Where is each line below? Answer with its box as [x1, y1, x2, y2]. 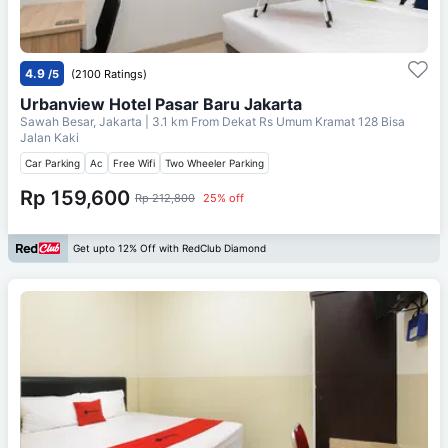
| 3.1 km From [145, 113, 219, 129]
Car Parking [25, 156, 80, 169]
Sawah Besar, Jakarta [20, 113, 145, 129]
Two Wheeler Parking [165, 156, 264, 169]
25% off [203, 190, 244, 205]
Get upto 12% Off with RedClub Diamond [73, 242, 266, 255]
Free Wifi [113, 156, 155, 169]
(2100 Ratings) [71, 66, 147, 81]
